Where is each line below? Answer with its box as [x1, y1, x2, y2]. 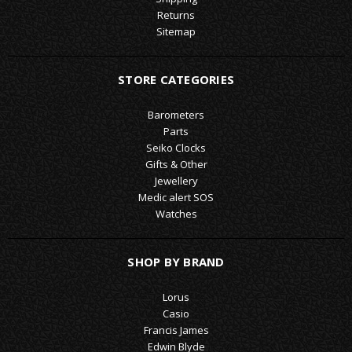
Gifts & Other [145, 156, 207, 171]
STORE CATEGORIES [118, 71, 234, 87]
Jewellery [154, 173, 198, 188]
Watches [155, 206, 197, 221]
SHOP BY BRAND [127, 253, 225, 269]
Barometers [148, 107, 204, 122]
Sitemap [156, 24, 196, 38]
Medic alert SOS [138, 189, 214, 204]
